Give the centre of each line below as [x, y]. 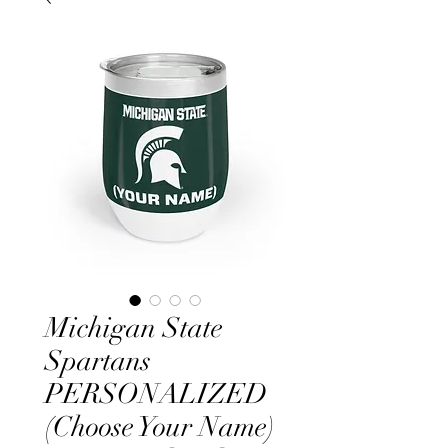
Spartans [98, 361]
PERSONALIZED [156, 394]
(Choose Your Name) [160, 427]
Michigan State [134, 328]
